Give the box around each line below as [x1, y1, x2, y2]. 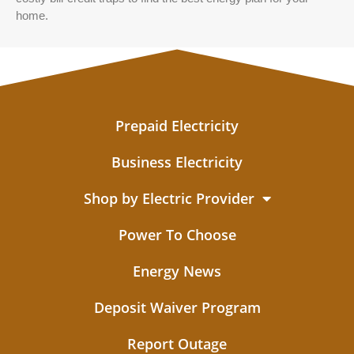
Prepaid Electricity [115, 115, 239, 135]
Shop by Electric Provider [83, 188, 254, 208]
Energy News [133, 261, 221, 281]
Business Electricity [111, 152, 243, 171]
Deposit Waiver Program [93, 297, 261, 317]
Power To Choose [118, 224, 236, 244]
